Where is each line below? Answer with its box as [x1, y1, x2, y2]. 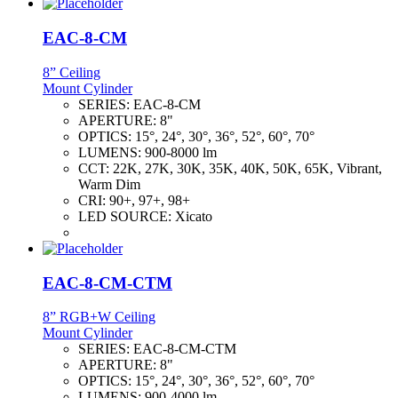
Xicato [175, 208, 212, 224]
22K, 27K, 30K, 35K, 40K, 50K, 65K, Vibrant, [113, 160, 382, 176]
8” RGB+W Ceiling [43, 309, 155, 325]
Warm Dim [78, 176, 140, 192]
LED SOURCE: [78, 208, 175, 224]
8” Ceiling [43, 64, 100, 80]
